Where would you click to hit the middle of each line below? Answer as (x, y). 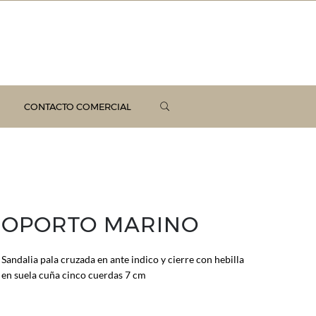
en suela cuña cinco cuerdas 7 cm (74, 275)
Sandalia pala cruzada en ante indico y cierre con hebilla (123, 259)
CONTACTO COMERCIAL (77, 107)
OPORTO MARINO (100, 225)
